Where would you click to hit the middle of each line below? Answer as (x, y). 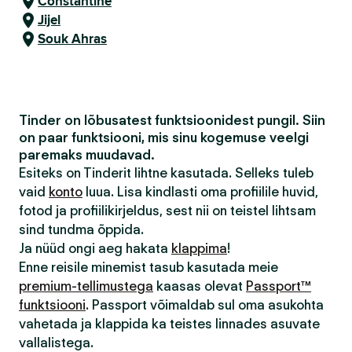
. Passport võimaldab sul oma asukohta (205, 305)
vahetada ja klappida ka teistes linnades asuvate (169, 324)
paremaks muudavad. (87, 155)
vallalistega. (56, 343)
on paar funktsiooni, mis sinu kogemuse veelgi (164, 137)
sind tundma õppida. (81, 229)
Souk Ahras (72, 39)
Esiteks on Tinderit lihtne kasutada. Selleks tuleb (166, 173)
